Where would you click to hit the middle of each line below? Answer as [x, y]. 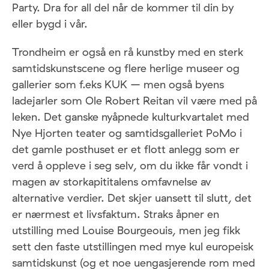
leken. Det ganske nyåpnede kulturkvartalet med [131, 116]
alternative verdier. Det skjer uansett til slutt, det [132, 198]
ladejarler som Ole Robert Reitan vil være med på [134, 100]
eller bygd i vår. [50, 23]
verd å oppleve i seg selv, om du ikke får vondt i [130, 165]
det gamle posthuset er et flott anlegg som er [126, 149]
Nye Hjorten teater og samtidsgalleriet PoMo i [127, 133]
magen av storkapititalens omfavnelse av [112, 181]
